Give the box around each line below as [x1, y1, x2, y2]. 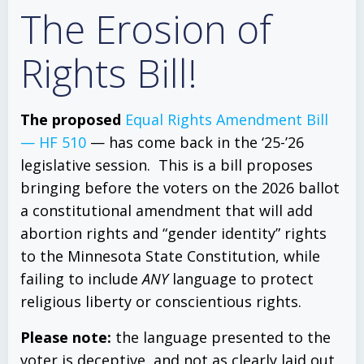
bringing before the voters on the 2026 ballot [20, 178, 340, 197]
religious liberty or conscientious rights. [20, 292, 301, 311]
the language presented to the [111, 327, 331, 347]
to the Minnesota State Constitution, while [20, 246, 320, 266]
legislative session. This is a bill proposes [20, 155, 313, 175]
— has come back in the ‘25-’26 [86, 132, 304, 152]
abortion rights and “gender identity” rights [20, 223, 327, 243]
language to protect [168, 269, 314, 288]
